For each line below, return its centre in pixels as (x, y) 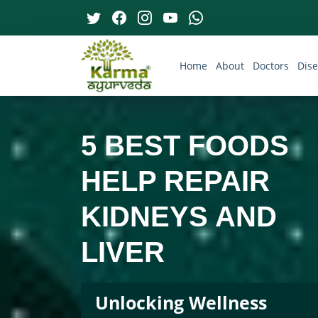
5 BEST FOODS (185, 145)
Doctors (271, 66)
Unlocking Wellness (181, 302)
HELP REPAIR (175, 181)
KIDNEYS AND (179, 216)
